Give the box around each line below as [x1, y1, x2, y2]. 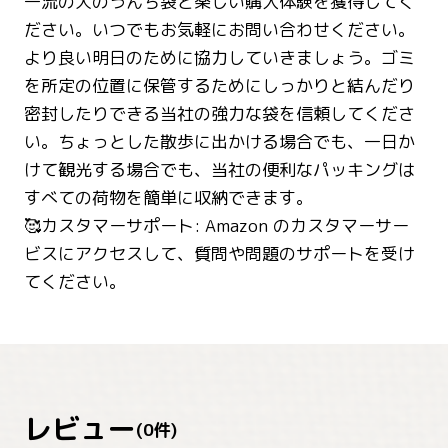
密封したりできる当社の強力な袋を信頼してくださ [24, 102, 415, 126]
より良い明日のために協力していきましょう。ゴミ [24, 46, 415, 70]
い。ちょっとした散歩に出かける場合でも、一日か [24, 130, 415, 154]
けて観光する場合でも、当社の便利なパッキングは [24, 158, 415, 182]
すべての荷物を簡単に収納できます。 [24, 186, 313, 210]
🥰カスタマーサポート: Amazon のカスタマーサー [24, 214, 409, 238]
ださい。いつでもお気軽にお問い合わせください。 [24, 18, 415, 42]
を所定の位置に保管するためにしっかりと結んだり [24, 74, 415, 98]
